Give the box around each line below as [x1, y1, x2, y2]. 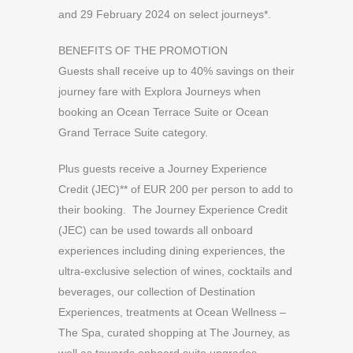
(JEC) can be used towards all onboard [58, 224, 253, 236]
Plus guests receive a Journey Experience [58, 162, 267, 175]
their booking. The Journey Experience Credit [58, 203, 288, 216]
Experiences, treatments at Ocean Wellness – [58, 306, 286, 318]
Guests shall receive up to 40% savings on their [58, 65, 295, 77]
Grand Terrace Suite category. [58, 126, 208, 139]
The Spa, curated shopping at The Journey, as [58, 326, 290, 339]
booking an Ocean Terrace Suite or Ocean [58, 106, 269, 118]
